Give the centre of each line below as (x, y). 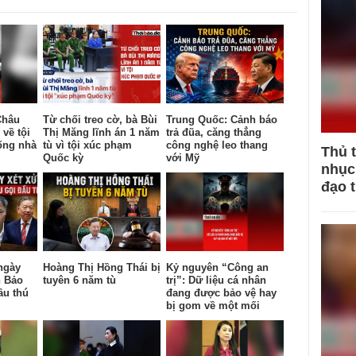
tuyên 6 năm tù (79, 280)
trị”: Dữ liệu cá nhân (216, 280)
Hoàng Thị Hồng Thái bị (102, 267)
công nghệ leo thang (217, 145)
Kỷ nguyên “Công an (217, 267)
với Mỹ (183, 157)
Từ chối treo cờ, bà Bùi (100, 119)
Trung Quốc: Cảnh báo (222, 119)
